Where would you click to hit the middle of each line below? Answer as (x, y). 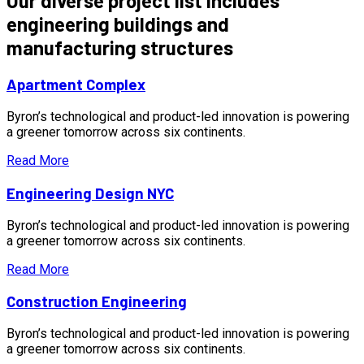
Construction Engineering (97, 301)
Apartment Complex (76, 84)
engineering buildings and (118, 24)
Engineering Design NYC (90, 193)
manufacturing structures (120, 47)
